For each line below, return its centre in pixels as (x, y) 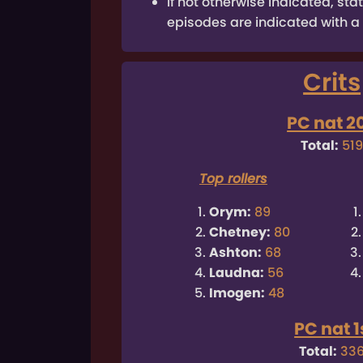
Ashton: (235, 253)
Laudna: (236, 273)
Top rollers (233, 179)
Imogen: (237, 293)
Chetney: (239, 233)
